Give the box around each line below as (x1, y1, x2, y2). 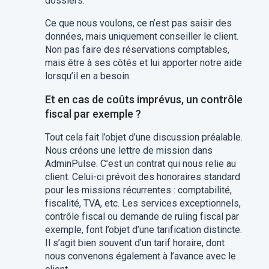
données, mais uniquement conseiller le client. (44, 31, 238, 42)
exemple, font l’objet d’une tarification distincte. (44, 224, 242, 235)
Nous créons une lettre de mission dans (44, 145, 213, 156)
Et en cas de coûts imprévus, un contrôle (44, 93, 243, 106)
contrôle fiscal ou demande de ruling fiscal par (44, 211, 239, 222)
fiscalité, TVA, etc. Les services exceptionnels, (44, 198, 241, 209)
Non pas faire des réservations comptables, (44, 44, 229, 55)
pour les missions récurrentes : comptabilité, (44, 184, 232, 196)
